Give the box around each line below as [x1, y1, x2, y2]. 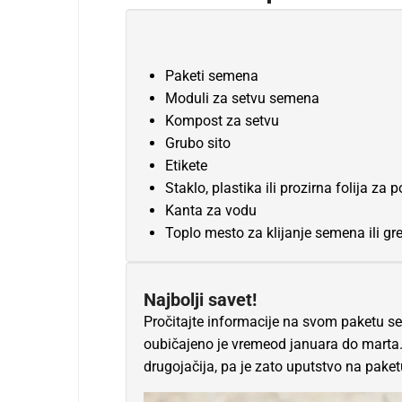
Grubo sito [164, 135, 231, 153]
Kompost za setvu [164, 112, 279, 130]
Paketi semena [164, 67, 258, 85]
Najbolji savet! [143, 289, 257, 311]
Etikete [164, 157, 207, 175]
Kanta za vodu [164, 202, 257, 220]
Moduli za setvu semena [164, 90, 319, 108]
